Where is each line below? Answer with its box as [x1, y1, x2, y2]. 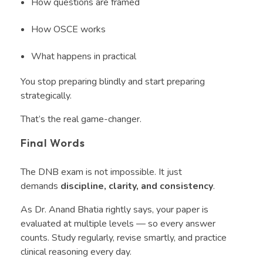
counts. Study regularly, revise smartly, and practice [21, 231, 227, 245]
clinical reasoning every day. [21, 245, 134, 259]
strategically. [21, 89, 74, 102]
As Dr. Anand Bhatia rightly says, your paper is [21, 203, 208, 217]
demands [21, 180, 60, 193]
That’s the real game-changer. [21, 112, 144, 126]
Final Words [21, 136, 88, 150]
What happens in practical [31, 49, 139, 63]
